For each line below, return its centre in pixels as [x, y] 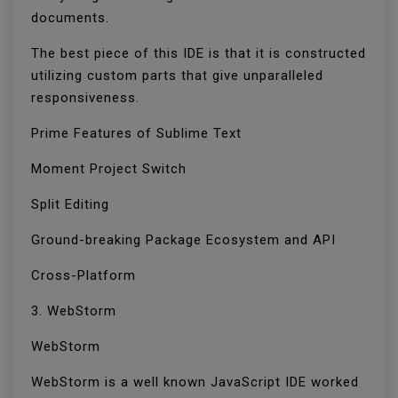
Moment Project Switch [111, 169]
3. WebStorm [76, 311]
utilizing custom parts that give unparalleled [177, 76]
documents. [72, 18]
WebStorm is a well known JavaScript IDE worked [195, 382]
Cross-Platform [86, 276]
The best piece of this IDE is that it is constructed [199, 54]
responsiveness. [88, 98]
